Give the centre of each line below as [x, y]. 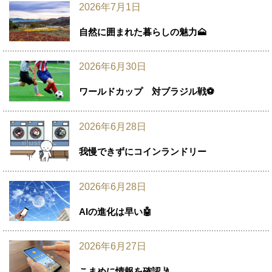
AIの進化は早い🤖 [115, 211]
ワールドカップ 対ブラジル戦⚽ [147, 92]
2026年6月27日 [113, 246]
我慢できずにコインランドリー [143, 151]
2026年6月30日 [113, 67]
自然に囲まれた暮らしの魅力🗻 [143, 32]
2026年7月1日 [110, 7]
